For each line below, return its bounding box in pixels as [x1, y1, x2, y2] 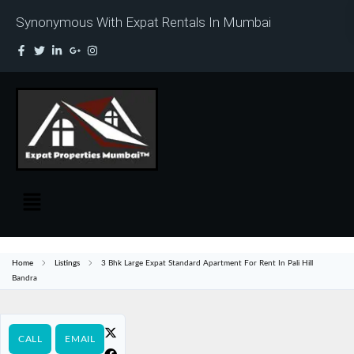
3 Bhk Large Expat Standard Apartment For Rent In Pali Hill [101, 258, 313, 267]
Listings [55, 258, 80, 267]
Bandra [12, 273, 37, 282]
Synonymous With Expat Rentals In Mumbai [16, 14, 271, 30]
